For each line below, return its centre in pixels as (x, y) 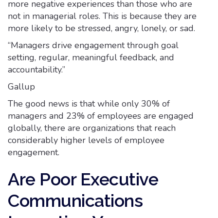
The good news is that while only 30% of (89, 104)
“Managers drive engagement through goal (93, 45)
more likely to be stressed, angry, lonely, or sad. (101, 28)
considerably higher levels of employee (86, 140)
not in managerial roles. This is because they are (102, 16)
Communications (75, 200)
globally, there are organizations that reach (92, 128)
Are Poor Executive (83, 179)
